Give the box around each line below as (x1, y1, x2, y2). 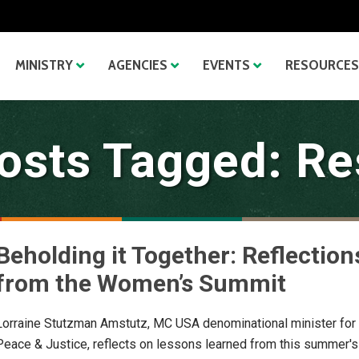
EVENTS (203, 56, 250, 74)
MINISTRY (15, 56, 73, 74)
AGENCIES (108, 56, 167, 74)
